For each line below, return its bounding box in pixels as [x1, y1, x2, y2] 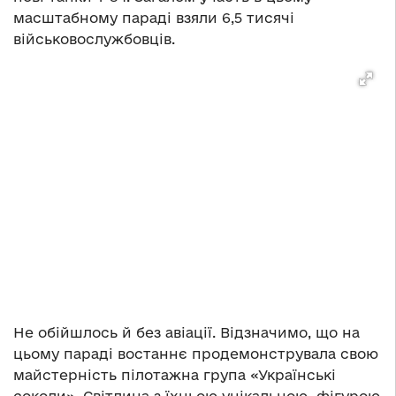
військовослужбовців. [13, 30, 175, 47]
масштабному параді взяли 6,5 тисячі [13, 9, 294, 26]
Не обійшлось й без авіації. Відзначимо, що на [13, 324, 360, 340]
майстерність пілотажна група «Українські [13, 366, 336, 383]
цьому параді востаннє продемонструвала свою [13, 345, 378, 362]
